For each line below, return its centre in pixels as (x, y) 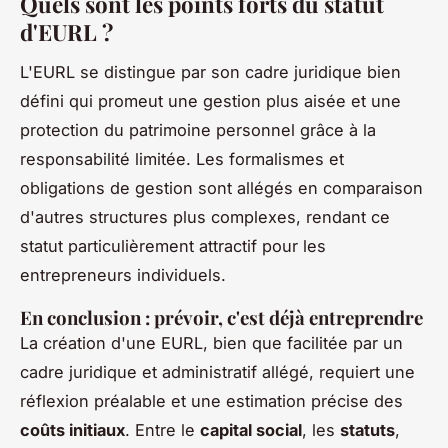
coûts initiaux (72, 430)
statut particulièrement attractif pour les (173, 246)
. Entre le (162, 430)
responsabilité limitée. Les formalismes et (182, 159)
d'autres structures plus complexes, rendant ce (205, 217)
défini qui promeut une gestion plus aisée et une (210, 101)
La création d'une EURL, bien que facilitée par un (211, 343)
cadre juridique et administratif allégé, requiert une (217, 372)
